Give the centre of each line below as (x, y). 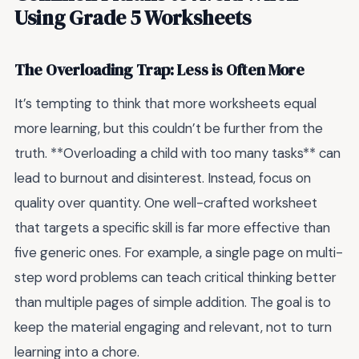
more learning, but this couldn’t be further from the (169, 128)
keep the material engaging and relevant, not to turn (173, 327)
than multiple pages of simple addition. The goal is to (173, 302)
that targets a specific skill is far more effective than (172, 227)
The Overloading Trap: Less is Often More (159, 71)
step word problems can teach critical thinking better (175, 277)
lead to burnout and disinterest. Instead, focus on (163, 177)
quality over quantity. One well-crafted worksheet (166, 202)
